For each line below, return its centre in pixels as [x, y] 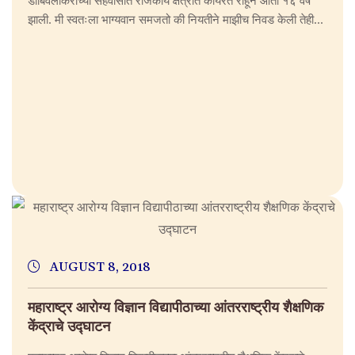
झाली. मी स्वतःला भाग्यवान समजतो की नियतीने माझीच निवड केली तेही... [176, 19]
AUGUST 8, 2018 [99, 267]
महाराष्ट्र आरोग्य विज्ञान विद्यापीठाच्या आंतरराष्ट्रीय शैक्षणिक [176, 307]
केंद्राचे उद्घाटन [69, 326]
